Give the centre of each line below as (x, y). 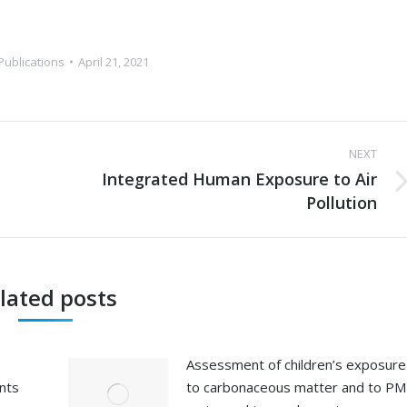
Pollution (342, 203)
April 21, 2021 (113, 62)
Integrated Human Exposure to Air (239, 179)
